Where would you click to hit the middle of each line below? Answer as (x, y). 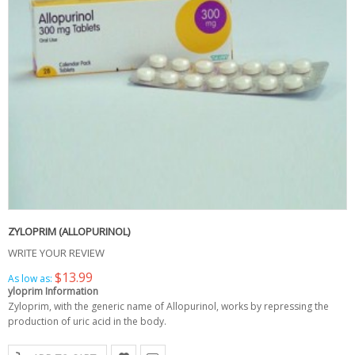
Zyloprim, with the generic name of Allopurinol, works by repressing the (168, 306)
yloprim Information (53, 291)
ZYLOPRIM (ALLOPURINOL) (69, 231)
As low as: (30, 279)
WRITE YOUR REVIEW (56, 253)
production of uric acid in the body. (87, 321)
